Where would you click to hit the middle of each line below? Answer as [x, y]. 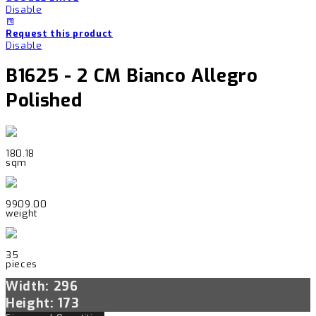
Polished [44, 101]
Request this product [59, 33]
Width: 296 [42, 286]
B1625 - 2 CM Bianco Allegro [132, 76]
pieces [22, 264]
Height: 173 [43, 303]
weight [22, 213]
